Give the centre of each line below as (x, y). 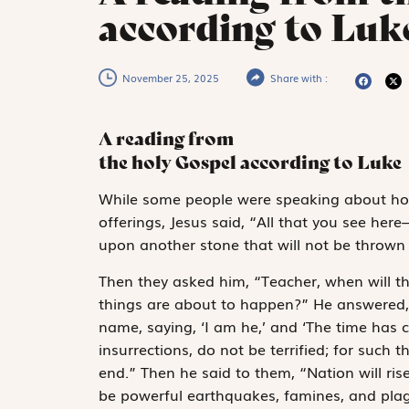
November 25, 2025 (170, 78)
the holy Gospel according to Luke (252, 163)
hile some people (175, 199)
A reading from (166, 139)
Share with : (299, 78)
